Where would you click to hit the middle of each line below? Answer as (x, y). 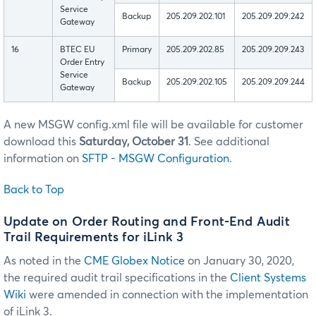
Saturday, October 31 (134, 142)
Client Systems (268, 278)
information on (43, 159)
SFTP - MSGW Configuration (156, 159)
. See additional (229, 142)
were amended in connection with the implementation (167, 294)
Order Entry (82, 63)
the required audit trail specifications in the (117, 278)
